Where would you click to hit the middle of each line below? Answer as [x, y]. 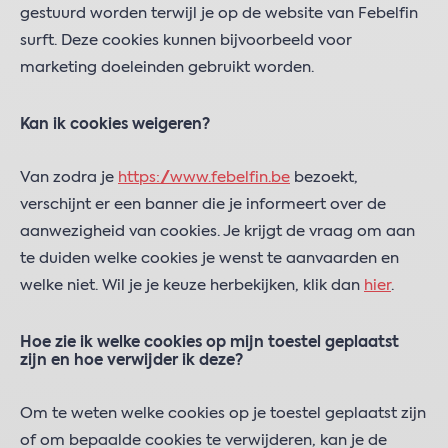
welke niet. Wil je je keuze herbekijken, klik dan [192, 285]
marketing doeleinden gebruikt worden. [167, 67]
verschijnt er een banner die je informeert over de [203, 204]
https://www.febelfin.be [204, 177]
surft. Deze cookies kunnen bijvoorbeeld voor [186, 40]
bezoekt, [324, 177]
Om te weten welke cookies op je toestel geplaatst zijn [223, 413]
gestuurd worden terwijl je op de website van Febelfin [219, 13]
